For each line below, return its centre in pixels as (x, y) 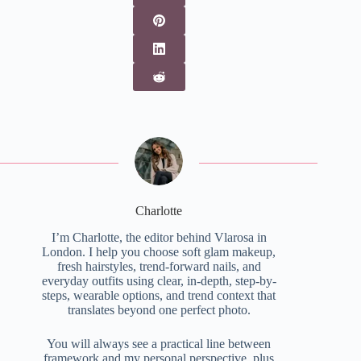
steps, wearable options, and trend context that (159, 295)
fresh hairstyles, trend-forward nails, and (159, 266)
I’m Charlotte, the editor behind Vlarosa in (159, 237)
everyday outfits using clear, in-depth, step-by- (159, 280)
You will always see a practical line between (159, 343)
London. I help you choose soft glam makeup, (159, 251)
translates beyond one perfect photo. (159, 309)
